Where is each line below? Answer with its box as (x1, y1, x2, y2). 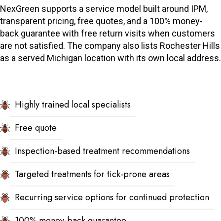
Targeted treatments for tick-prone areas (15, 167, 170, 181)
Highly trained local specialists (15, 98, 131, 111)
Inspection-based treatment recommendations (15, 144, 190, 157)
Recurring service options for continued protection (15, 190, 209, 204)
